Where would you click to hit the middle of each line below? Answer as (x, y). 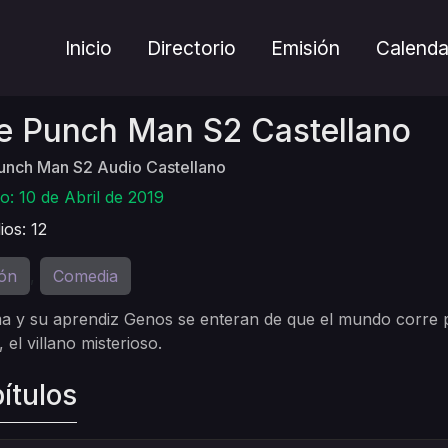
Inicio (89, 48)
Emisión (306, 48)
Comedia (85, 276)
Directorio (192, 48)
